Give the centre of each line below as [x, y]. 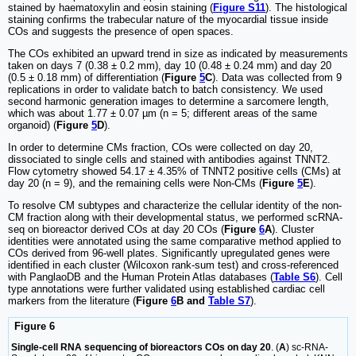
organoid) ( [32, 125]
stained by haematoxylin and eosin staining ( [110, 8]
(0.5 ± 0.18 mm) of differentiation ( [86, 77]
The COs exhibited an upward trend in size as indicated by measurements [178, 54]
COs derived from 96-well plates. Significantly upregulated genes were [169, 253]
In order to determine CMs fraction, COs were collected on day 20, [161, 147]
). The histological [306, 8]
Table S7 [229, 301]
